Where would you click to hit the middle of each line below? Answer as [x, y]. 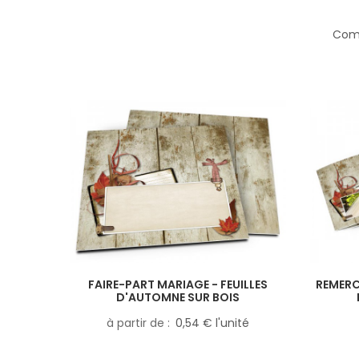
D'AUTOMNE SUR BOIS [178, 297]
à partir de [137, 323]
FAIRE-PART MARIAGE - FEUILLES [178, 284]
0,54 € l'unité [212, 323]
